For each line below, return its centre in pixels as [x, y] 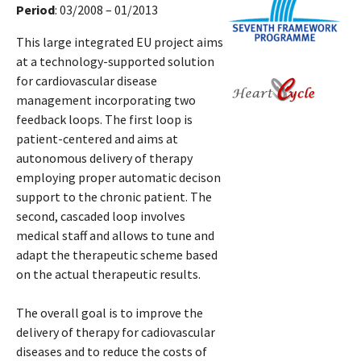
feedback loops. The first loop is [104, 119]
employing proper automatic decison [118, 177]
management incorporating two [106, 100]
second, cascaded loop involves [101, 216]
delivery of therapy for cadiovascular [116, 332]
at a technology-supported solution [115, 61]
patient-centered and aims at [97, 138]
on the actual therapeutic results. [108, 274]
